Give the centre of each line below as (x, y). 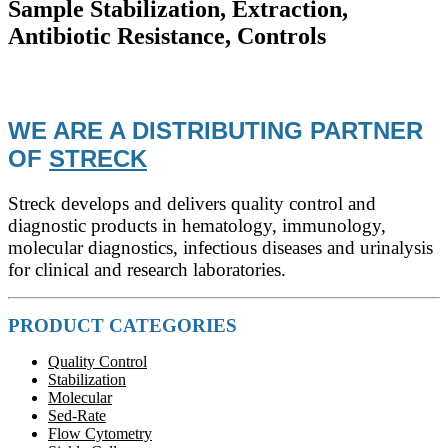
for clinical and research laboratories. (147, 269)
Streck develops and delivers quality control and (192, 203)
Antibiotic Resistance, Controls (167, 35)
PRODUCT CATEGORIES (127, 325)
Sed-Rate (77, 415)
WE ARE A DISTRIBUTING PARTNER (215, 130)
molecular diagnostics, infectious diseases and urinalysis (220, 247)
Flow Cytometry (100, 433)
